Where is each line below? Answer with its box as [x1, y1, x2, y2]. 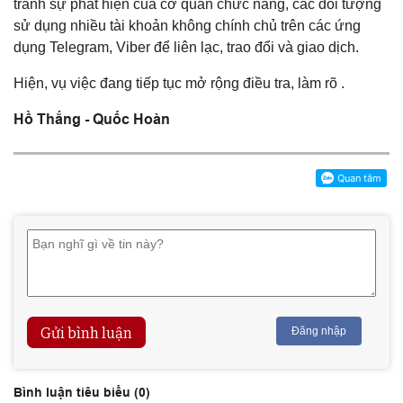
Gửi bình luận [40, 325, 132, 343]
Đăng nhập [291, 325, 346, 338]
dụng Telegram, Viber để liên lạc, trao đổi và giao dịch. [13, 40, 359, 56]
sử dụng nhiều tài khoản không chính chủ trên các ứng [13, 18, 361, 34]
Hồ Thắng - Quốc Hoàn [13, 111, 170, 129]
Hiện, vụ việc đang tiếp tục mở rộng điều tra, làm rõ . [13, 76, 345, 92]
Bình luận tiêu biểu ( [13, 385, 139, 400]
